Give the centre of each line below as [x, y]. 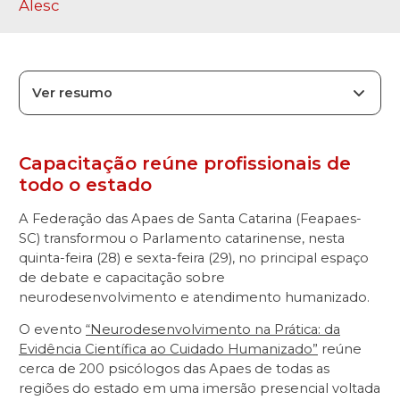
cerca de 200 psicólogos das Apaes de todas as [174, 369]
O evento [52, 330]
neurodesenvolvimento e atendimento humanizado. [194, 297]
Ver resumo [72, 92]
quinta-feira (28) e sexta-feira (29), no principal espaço [194, 258]
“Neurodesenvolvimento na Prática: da [213, 330]
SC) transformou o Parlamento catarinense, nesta [182, 238]
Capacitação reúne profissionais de [185, 164]
